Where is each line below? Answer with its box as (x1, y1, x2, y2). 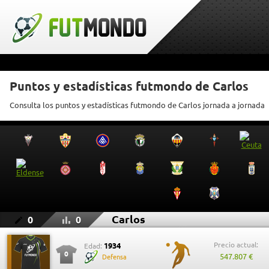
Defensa (102, 253, 127, 261)
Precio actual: (214, 241, 258, 249)
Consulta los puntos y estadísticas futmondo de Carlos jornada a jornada (10, 101, 265, 109)
